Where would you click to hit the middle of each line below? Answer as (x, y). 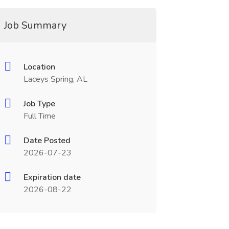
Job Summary (35, 25)
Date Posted (47, 141)
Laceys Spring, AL (55, 79)
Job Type (39, 104)
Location (39, 67)
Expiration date (52, 177)
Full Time (39, 116)
